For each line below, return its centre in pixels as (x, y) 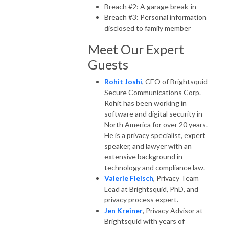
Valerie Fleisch (129, 178)
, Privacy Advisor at (173, 210)
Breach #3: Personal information (155, 17)
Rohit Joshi (123, 81)
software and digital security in (153, 113)
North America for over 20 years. (156, 124)
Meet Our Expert (136, 49)
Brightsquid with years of (144, 221)
